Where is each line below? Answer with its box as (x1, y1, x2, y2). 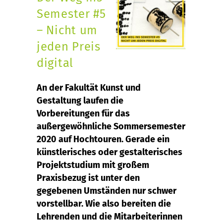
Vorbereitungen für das (37, 108, 130, 119)
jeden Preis (37, 40, 101, 54)
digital (37, 56, 73, 70)
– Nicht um (37, 23, 98, 37)
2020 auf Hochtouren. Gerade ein (37, 134, 169, 145)
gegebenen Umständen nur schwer (37, 185, 176, 196)
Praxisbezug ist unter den (37, 172, 140, 183)
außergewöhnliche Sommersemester (37, 121, 185, 132)
